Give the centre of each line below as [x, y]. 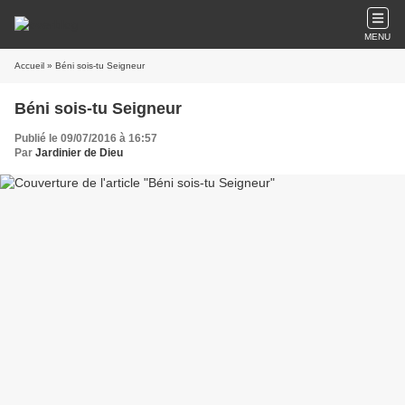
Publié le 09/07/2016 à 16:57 [86, 138]
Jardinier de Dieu [79, 153]
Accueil [29, 66]
